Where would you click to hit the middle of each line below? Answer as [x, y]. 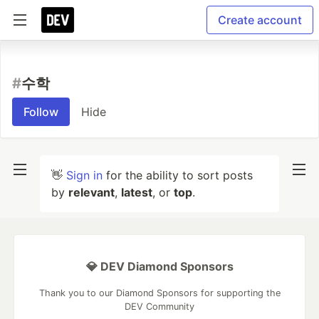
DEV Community [159, 307]
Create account [260, 20]
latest [137, 192]
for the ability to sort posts [178, 175]
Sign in [84, 175]
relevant [91, 192]
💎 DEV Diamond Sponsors [159, 266]
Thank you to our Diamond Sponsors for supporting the [159, 293]
